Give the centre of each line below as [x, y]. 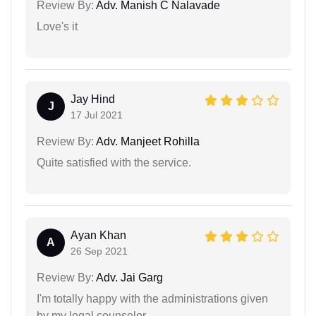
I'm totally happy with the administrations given [152, 298]
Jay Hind [93, 99]
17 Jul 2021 [97, 115]
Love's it [57, 26]
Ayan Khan [98, 235]
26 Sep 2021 [99, 251]
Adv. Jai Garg [128, 277]
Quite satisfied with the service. [114, 162]
